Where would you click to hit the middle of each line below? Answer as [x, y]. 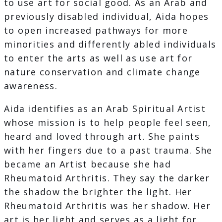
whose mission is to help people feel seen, [108, 123]
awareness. [31, 86]
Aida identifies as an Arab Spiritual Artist [105, 109]
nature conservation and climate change [102, 72]
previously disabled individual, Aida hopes [107, 17]
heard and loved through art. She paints [102, 137]
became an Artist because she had [87, 164]
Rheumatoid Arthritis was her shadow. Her [108, 206]
